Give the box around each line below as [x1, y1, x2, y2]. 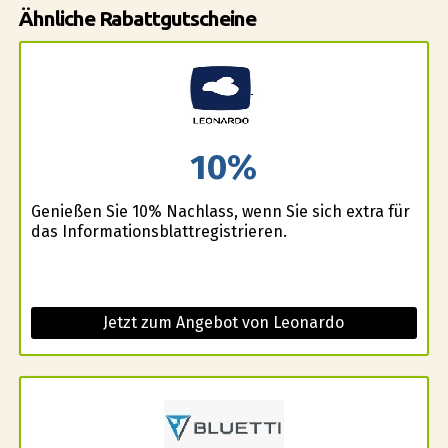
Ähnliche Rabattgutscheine [18, 6, 256, 30]
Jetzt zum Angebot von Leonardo [103, 313, 345, 333]
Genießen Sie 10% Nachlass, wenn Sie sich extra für [30, 202, 410, 222]
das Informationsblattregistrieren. [30, 222, 287, 242]
